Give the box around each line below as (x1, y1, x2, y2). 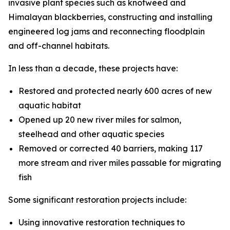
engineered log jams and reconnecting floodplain (8, 26, 205, 36)
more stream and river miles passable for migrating (18, 158, 221, 168)
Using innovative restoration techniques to (18, 217, 185, 227)
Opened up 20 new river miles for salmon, (18, 114, 181, 125)
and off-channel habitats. (8, 41, 109, 51)
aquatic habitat (18, 100, 81, 110)
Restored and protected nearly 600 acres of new (18, 86, 212, 96)
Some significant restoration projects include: (8, 195, 186, 205)
